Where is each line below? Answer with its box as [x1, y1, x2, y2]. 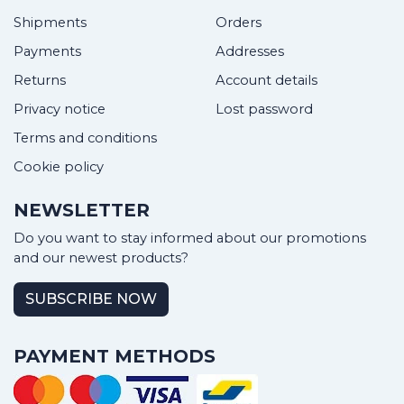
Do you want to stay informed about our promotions [14, 230, 366, 247]
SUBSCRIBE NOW [25, 290, 157, 308]
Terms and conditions [14, 130, 157, 147]
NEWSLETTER [14, 199, 150, 222]
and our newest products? [14, 250, 188, 267]
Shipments [14, 14, 87, 32]
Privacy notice [14, 101, 106, 118]
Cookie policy [14, 159, 104, 176]
